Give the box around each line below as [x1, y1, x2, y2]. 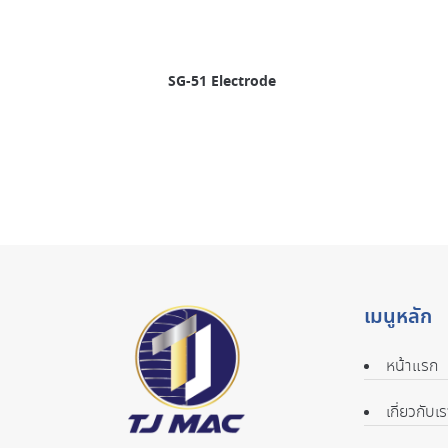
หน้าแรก [385, 354, 438, 378]
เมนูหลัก [363, 301, 432, 332]
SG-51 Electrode [168, 70, 276, 93]
